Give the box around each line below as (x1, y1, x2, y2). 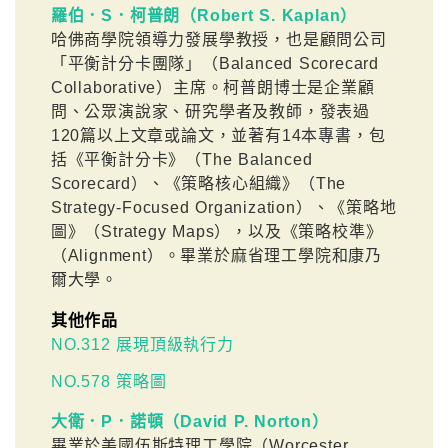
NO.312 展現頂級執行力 (50, 335, 234, 353)
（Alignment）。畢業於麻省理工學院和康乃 (50, 247, 383, 264)
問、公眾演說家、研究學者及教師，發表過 (50, 103, 371, 120)
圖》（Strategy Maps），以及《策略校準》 (50, 223, 383, 240)
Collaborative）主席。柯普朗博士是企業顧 (50, 79, 375, 96)
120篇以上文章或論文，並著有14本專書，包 (50, 127, 386, 144)
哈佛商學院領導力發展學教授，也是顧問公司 (50, 31, 387, 48)
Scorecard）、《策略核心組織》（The (50, 175, 347, 192)
